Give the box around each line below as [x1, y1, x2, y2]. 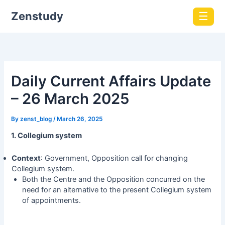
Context [11, 153, 41, 163]
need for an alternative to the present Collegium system [22, 185, 212, 194]
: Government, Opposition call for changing [40, 153, 188, 163]
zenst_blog [20, 115, 54, 123]
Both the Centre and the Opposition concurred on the [22, 174, 205, 184]
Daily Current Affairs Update [11, 72, 211, 90]
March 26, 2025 [57, 115, 103, 123]
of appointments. [22, 195, 81, 205]
